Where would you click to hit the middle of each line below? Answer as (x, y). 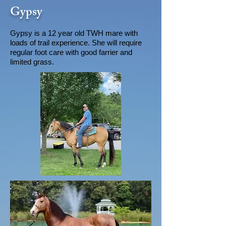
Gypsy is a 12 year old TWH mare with (74, 33)
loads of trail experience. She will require (76, 43)
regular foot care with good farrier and (71, 52)
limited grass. (32, 62)
